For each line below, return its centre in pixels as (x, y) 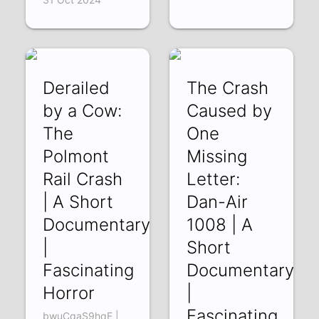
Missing (216, 156)
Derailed (77, 88)
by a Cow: (83, 110)
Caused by (229, 110)
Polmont (76, 156)
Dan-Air (217, 202)
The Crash (227, 88)
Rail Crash (83, 179)
